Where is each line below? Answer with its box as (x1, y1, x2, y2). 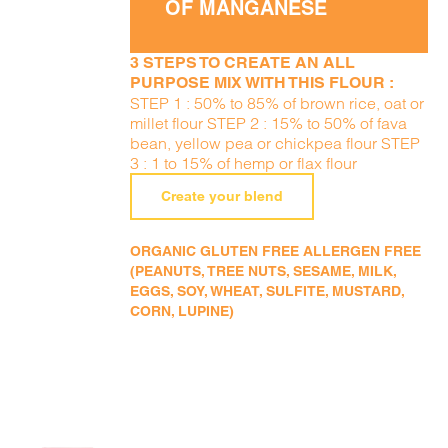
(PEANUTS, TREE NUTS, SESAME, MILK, (130, 263, 397, 279)
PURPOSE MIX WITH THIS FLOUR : (130, 73, 395, 92)
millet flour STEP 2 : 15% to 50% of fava (130, 113, 408, 133)
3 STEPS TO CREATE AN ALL (130, 53, 356, 72)
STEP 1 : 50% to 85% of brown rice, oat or (130, 93, 425, 113)
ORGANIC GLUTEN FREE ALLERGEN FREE (130, 243, 422, 259)
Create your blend (161, 188, 284, 204)
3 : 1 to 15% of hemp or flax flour (130, 153, 358, 173)
